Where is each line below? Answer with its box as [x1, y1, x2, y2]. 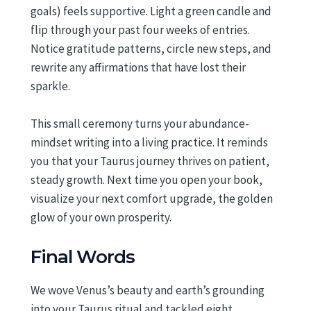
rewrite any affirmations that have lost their [31, 60, 246, 76]
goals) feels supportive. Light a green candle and [31, 3, 271, 19]
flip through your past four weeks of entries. [31, 22, 250, 38]
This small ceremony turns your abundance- [31, 116, 249, 132]
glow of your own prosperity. [31, 210, 171, 226]
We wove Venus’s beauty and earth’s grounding [31, 282, 264, 298]
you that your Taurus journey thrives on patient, [31, 153, 269, 169]
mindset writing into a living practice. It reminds [31, 135, 268, 151]
